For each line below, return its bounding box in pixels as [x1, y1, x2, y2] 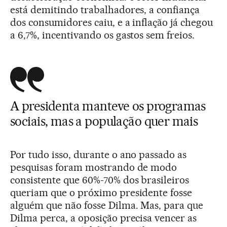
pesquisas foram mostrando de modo [10, 161, 177, 173]
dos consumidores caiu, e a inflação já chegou [10, 16, 213, 28]
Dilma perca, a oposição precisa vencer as [10, 212, 197, 224]
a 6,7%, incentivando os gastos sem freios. [10, 29, 195, 41]
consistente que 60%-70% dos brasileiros [10, 174, 190, 186]
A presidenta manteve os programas [10, 98, 206, 113]
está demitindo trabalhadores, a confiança [10, 4, 200, 16]
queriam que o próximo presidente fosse [10, 186, 193, 199]
